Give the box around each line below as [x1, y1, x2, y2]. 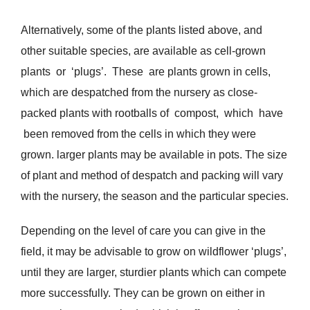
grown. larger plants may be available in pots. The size [20, 149, 287, 161]
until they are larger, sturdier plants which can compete [20, 266, 286, 279]
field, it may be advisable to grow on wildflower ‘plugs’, [20, 246, 286, 258]
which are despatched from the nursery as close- [20, 86, 257, 99]
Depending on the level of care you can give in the [20, 225, 266, 237]
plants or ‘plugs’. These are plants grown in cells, [20, 66, 271, 78]
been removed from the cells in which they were [20, 128, 256, 140]
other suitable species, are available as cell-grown [20, 45, 266, 57]
